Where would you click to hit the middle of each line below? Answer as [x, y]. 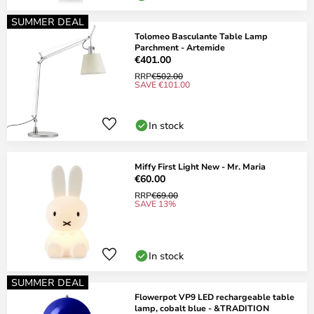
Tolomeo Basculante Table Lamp [201, 36]
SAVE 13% [155, 203]
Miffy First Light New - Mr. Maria [200, 166]
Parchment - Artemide [180, 47]
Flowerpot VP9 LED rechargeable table [214, 296]
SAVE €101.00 [162, 84]
